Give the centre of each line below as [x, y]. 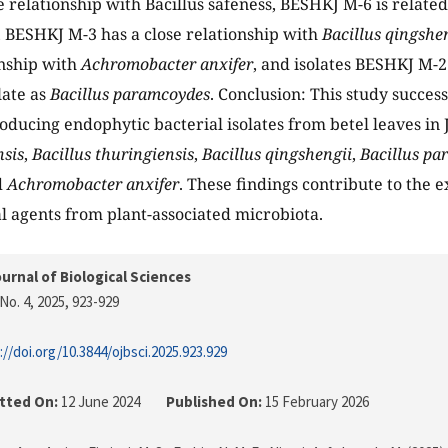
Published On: [214, 402]
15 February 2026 [315, 402]
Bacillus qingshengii [277, 154]
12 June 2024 [100, 402]
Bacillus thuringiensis [113, 154]
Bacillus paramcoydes [130, 94]
